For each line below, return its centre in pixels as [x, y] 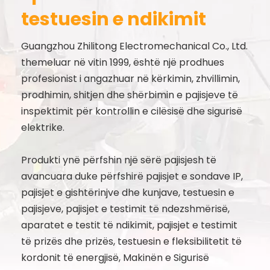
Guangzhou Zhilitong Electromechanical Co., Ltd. [134, 46]
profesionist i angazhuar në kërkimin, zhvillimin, [130, 78]
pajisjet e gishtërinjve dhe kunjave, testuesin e [128, 192]
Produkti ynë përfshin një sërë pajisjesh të [119, 160]
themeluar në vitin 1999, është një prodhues [123, 62]
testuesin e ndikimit [114, 19]
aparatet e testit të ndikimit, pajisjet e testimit [129, 225]
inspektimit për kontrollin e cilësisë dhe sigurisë [132, 111]
